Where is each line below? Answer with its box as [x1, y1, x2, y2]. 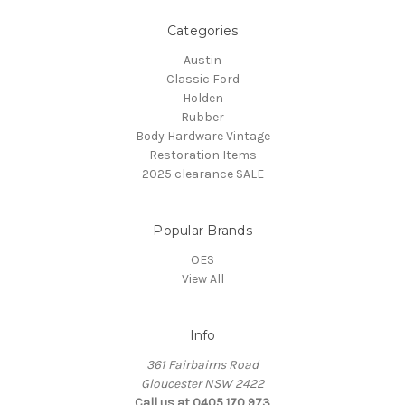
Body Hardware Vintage [135, 127, 270, 144]
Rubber [181, 108, 224, 125]
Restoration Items [148, 146, 257, 163]
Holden [182, 89, 223, 106]
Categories [166, 22, 239, 39]
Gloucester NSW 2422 [141, 375, 264, 391]
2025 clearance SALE [141, 165, 264, 182]
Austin [184, 52, 221, 68]
